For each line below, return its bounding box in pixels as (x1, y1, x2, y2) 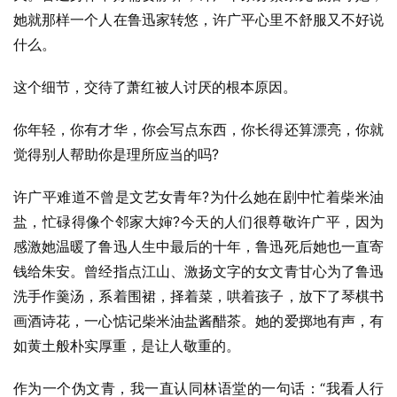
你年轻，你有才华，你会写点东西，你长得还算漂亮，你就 (13, 121, 384, 138)
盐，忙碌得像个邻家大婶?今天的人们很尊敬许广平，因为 (13, 213, 384, 230)
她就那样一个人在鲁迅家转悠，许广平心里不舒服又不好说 (13, 11, 384, 28)
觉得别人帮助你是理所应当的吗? (13, 145, 219, 163)
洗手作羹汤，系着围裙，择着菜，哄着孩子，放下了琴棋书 (13, 287, 384, 305)
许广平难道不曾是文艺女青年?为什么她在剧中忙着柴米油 (13, 188, 384, 206)
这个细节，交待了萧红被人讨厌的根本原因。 (13, 78, 297, 96)
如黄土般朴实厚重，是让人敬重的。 (13, 337, 240, 354)
